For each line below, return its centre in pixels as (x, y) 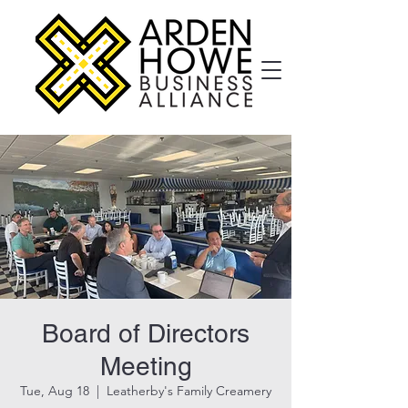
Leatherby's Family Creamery (189, 391)
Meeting (146, 366)
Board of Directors (146, 333)
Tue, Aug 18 (55, 391)
